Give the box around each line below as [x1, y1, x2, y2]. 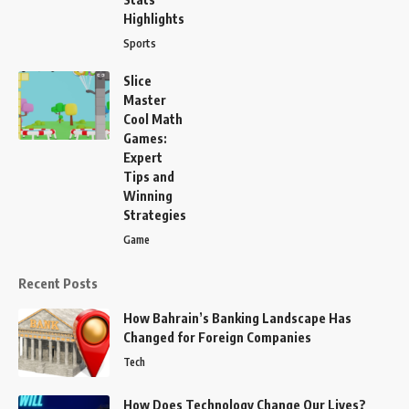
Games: [123, 130, 167, 146]
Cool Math [123, 110, 183, 127]
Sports [123, 36, 156, 50]
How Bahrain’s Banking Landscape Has [123, 309, 351, 326]
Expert [123, 149, 163, 165]
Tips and [123, 168, 174, 184]
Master [123, 91, 166, 108]
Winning [123, 187, 173, 204]
